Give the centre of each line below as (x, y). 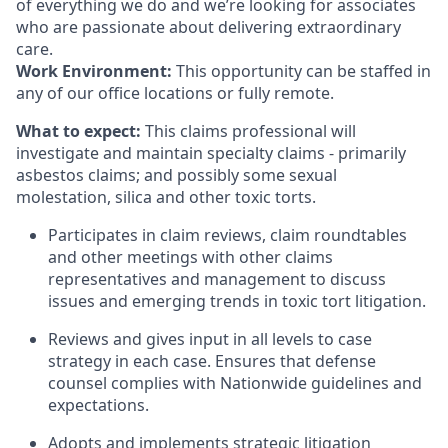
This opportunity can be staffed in (303, 71)
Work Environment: (96, 71)
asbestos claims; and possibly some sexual (176, 175)
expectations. (98, 405)
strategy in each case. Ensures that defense (212, 361)
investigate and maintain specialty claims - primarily (211, 153)
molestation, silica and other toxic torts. (166, 197)
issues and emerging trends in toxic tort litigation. (237, 301)
